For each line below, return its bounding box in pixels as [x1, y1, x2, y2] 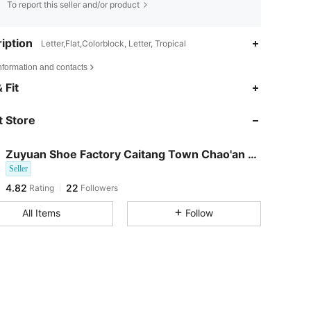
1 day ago [97, 182, 138, 194]
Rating [27, 172, 54, 183]
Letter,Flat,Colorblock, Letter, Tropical [41, 38, 186, 49]
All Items [22, 206, 60, 219]
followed [54, 182, 97, 194]
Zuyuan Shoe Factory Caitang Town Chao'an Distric [248, 147, 257, 161]
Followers [78, 172, 118, 183]
